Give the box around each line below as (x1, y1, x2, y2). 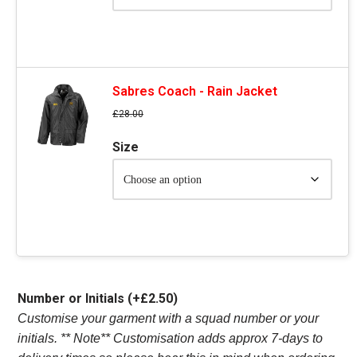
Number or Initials (18, 290, 127, 306)
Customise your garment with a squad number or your (18, 311, 319, 325)
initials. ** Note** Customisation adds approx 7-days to (18, 331, 323, 345)
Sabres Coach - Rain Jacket (112, 83, 277, 99)
